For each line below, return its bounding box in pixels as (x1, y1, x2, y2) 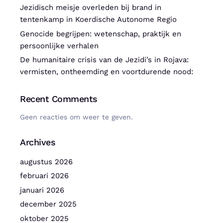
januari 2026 (20, 185, 64, 195)
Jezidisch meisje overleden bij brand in (20, 3, 161, 12)
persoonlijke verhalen (20, 41, 99, 50)
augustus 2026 (20, 157, 73, 166)
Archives (20, 136, 56, 147)
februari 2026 (20, 171, 69, 181)
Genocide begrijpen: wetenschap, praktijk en (20, 29, 181, 38)
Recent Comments (20, 94, 98, 105)
